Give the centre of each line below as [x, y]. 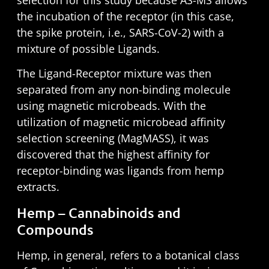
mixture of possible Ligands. [88, 48]
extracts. [38, 187]
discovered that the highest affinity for [113, 155]
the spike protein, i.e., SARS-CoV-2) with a [120, 32]
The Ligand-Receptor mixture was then [114, 74]
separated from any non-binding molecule [123, 90]
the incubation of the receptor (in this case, [125, 16]
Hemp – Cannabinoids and [98, 212]
